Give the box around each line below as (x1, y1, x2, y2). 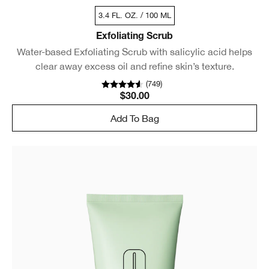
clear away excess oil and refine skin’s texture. (35, 61, 234, 72)
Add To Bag (110, 112, 159, 124)
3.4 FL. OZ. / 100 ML (98, 11, 171, 20)
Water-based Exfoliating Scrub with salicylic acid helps (17, 46, 252, 58)
